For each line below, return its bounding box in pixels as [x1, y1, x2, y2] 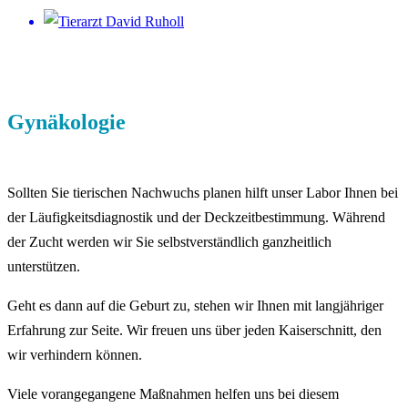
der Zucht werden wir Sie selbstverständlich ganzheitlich [7, 233, 331, 250]
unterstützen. [7, 258, 80, 274]
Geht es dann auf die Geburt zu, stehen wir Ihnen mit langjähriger [7, 297, 383, 313]
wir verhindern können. [7, 346, 142, 362]
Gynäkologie [7, 109, 126, 134]
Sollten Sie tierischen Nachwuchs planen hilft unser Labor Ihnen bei [7, 184, 398, 200]
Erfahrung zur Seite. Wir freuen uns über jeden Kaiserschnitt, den [7, 321, 382, 338]
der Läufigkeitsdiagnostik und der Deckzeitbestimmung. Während [7, 209, 385, 225]
